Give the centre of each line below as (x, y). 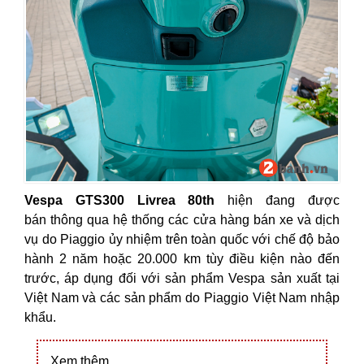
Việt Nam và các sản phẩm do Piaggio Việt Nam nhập (182, 297)
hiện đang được (277, 200)
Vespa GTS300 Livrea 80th (120, 200)
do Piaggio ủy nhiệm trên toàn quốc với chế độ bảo (191, 239)
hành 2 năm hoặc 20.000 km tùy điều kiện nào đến (182, 258)
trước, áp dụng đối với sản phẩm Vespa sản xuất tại (182, 278)
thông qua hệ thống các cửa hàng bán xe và (183, 219)
